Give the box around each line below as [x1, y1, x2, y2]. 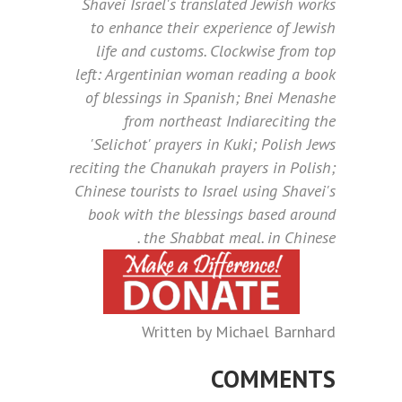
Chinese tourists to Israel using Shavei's [74, 180, 336, 202]
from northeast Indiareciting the [124, 110, 336, 132]
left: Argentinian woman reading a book [75, 64, 336, 85]
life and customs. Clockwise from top [96, 40, 336, 62]
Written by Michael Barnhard [142, 321, 336, 343]
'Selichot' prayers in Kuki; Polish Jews [90, 134, 336, 155]
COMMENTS [211, 363, 336, 395]
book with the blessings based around [88, 204, 336, 225]
